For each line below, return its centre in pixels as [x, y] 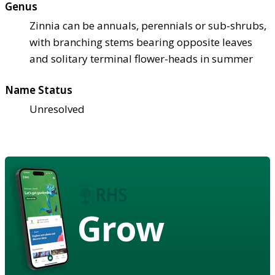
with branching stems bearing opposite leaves [141, 42]
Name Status [39, 90]
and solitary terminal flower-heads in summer [141, 58]
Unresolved [57, 109]
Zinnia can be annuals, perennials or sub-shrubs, [148, 25]
